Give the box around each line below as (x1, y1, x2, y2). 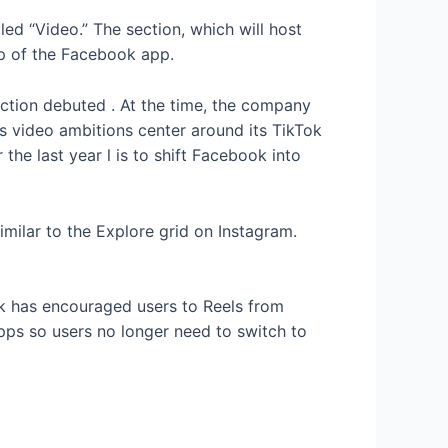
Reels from (203, 296, 284, 317)
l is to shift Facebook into (107, 144, 301, 165)
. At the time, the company (111, 94, 311, 115)
